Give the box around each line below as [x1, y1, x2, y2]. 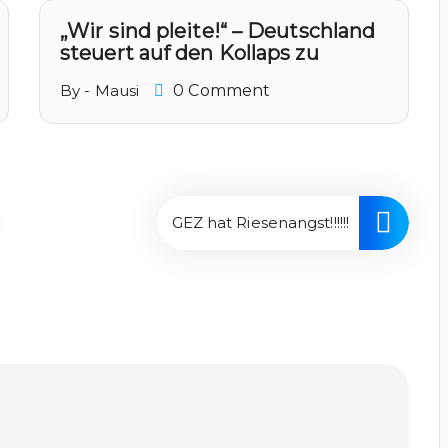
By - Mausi [60, 81, 139, 100]
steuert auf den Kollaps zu [60, 41, 319, 65]
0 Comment [169, 81, 271, 100]
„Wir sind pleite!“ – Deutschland [60, 19, 376, 43]
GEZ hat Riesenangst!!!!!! [171, 213, 349, 232]
